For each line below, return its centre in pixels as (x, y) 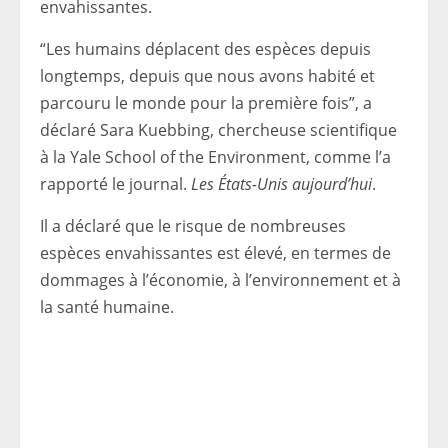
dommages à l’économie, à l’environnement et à (220, 280)
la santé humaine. (107, 307)
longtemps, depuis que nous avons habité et (207, 76)
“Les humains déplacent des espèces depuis (205, 49)
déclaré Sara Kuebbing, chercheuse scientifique (218, 130)
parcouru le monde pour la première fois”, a (206, 103)
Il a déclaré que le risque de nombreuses (193, 226)
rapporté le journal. (115, 184)
